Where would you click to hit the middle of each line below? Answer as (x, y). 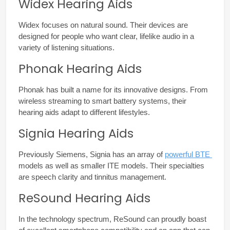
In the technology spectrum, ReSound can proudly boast (112, 219)
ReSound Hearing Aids (84, 198)
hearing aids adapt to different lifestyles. (84, 112)
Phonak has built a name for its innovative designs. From (113, 90)
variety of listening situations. (66, 47)
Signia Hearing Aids (76, 133)
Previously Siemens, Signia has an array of (92, 154)
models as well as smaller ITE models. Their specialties (111, 166)
